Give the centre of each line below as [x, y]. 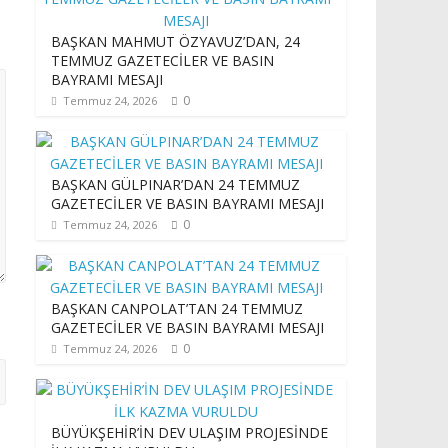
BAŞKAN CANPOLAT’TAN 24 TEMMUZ [177, 308]
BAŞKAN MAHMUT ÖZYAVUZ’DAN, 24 [175, 41]
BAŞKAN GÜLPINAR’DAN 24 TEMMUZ [175, 184]
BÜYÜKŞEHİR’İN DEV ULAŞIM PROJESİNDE [189, 432]
